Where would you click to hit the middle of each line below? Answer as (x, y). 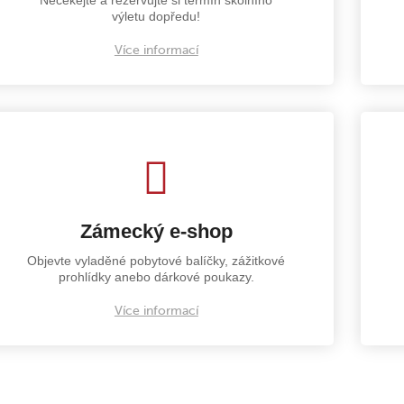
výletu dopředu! (156, 16)
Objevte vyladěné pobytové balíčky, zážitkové (156, 260)
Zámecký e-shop (156, 231)
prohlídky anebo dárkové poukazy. (156, 276)
